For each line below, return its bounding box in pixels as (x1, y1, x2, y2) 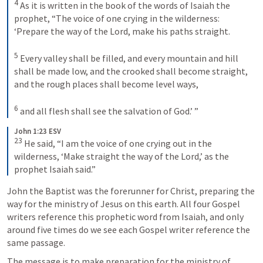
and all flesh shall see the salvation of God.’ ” (18, 105, 198, 117)
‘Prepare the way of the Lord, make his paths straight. (14, 25, 232, 37)
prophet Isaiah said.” (14, 163, 96, 175)
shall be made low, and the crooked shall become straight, (14, 65, 248, 77)
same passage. (7, 236, 67, 248)
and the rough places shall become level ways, (14, 78, 200, 90)
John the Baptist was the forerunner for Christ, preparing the (7, 184, 255, 197)
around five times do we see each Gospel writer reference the (7, 223, 250, 235)
